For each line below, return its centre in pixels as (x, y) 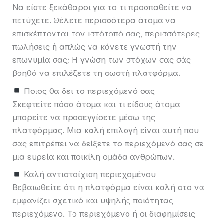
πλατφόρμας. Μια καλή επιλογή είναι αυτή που (105, 130)
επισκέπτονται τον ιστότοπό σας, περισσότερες (106, 34)
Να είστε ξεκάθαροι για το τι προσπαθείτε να (102, 8)
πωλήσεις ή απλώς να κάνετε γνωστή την (94, 47)
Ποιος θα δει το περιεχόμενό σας (88, 91)
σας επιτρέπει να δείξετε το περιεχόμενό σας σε (108, 143)
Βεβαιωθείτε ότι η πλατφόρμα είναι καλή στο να (108, 188)
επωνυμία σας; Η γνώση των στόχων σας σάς (101, 60)
